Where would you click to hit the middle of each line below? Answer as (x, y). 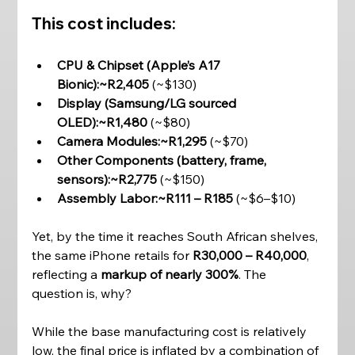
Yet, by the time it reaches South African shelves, (177, 236)
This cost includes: (104, 23)
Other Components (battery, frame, (164, 160)
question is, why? (84, 293)
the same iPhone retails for (113, 255)
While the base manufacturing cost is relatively (171, 331)
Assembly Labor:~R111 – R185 (145, 198)
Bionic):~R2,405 (103, 84)
